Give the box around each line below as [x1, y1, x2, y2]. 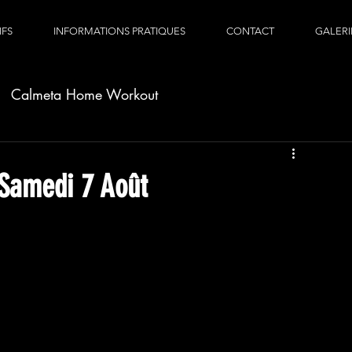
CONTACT [226, 25, 274, 37]
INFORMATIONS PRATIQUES [53, 25, 185, 37]
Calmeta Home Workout [11, 84, 158, 104]
